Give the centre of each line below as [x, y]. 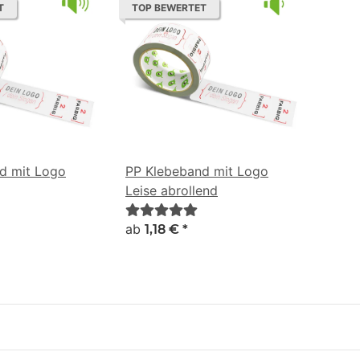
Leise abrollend [172, 191]
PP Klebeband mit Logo [197, 172]
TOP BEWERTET [169, 8]
